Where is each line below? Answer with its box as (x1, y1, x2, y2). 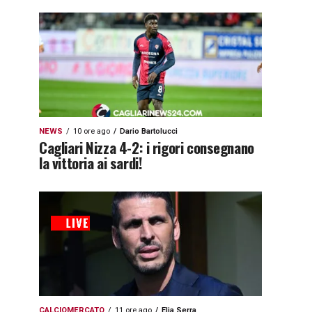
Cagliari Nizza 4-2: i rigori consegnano (39, 136, 254, 158)
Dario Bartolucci (120, 127, 178, 136)
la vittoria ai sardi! (39, 152, 143, 173)
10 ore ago (73, 127, 110, 136)
